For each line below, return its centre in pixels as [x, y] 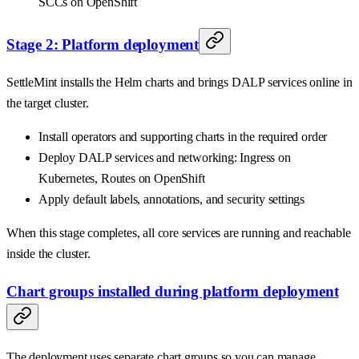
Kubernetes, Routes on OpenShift [122, 178]
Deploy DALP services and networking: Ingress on [165, 157]
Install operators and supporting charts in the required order [183, 136]
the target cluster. [48, 103]
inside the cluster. [48, 253]
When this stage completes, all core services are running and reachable [179, 232]
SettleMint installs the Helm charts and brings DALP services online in [179, 82]
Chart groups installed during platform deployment [173, 291]
